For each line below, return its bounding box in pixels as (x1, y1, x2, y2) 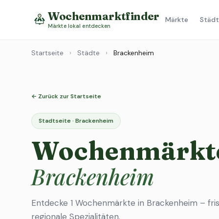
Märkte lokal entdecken (48, 22, 111, 29)
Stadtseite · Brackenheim (39, 117, 113, 125)
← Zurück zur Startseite (31, 92, 101, 100)
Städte (77, 48, 100, 57)
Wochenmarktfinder (48, 9, 159, 23)
